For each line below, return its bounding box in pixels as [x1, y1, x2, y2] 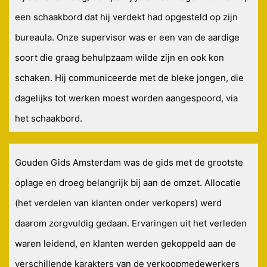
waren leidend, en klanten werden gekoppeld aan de [15, 238, 236, 250]
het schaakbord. [15, 113, 82, 125]
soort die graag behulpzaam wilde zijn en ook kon [15, 52, 224, 64]
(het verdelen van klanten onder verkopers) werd [15, 197, 222, 209]
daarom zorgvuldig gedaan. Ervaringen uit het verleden [15, 218, 247, 229]
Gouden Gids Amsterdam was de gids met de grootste [15, 157, 243, 169]
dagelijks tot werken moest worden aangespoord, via [15, 92, 238, 104]
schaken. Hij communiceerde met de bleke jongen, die [15, 72, 244, 84]
